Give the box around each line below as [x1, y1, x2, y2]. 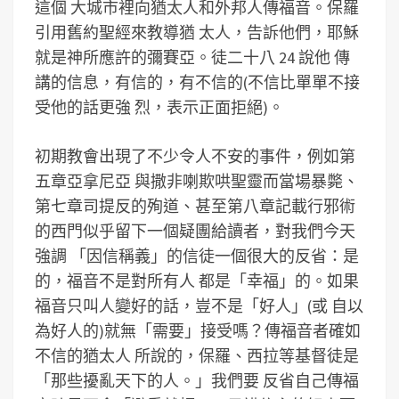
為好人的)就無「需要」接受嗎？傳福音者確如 [35, 321, 361, 341]
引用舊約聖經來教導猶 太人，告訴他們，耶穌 [35, 22, 359, 43]
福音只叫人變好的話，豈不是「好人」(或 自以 [35, 296, 363, 316]
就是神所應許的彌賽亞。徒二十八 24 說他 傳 [35, 47, 350, 68]
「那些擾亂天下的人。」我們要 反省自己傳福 [35, 370, 359, 391]
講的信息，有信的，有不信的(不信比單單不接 [35, 72, 360, 93]
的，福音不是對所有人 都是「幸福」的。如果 [35, 271, 359, 291]
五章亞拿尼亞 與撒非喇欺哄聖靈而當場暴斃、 [35, 171, 359, 191]
